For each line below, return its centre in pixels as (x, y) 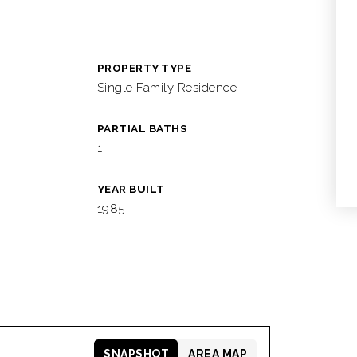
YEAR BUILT (131, 189)
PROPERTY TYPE (144, 68)
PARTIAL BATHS (142, 128)
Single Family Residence (167, 88)
